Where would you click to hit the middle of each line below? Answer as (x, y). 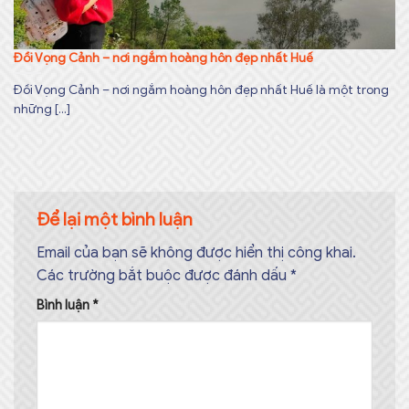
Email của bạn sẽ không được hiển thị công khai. (196, 252)
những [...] (42, 109)
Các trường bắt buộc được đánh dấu (163, 275)
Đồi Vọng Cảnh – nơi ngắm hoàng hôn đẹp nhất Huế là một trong (201, 89)
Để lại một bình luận (116, 220)
